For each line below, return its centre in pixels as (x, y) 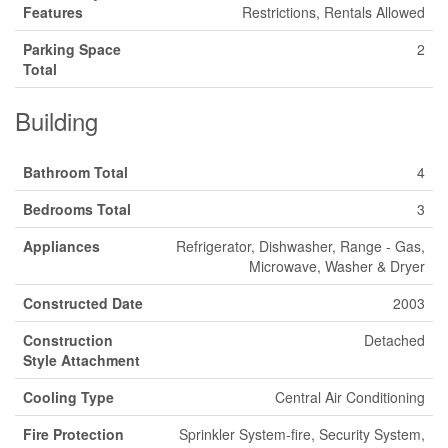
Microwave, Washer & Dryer (337, 266)
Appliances (61, 246)
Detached (394, 340)
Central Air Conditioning (350, 397)
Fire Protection (73, 434)
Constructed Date (83, 303)
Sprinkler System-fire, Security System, (302, 434)
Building (56, 120)
